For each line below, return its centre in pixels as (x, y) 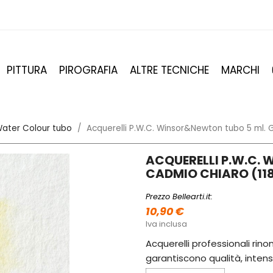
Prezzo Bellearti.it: (179, 197)
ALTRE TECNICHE (169, 70)
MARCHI (240, 70)
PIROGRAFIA (88, 70)
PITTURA (27, 70)
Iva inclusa (166, 224)
